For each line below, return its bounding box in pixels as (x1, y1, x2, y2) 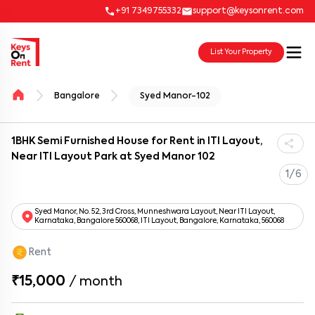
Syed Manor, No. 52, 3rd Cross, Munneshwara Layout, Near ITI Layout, (34, 208, 275, 215)
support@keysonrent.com (193, 7, 304, 15)
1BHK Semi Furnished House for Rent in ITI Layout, (11, 136, 262, 146)
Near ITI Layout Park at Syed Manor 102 (11, 152, 215, 162)
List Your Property (210, 48, 272, 56)
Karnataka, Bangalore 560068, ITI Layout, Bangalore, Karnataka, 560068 (34, 217, 284, 224)
